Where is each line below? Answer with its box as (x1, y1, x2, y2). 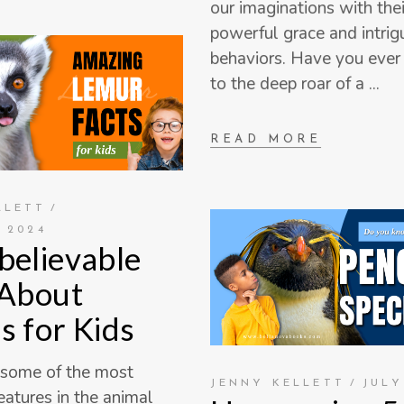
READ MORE (210, 133, 322, 146)
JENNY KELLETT (210, 378, 345, 390)
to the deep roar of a (210, 71, 370, 96)
